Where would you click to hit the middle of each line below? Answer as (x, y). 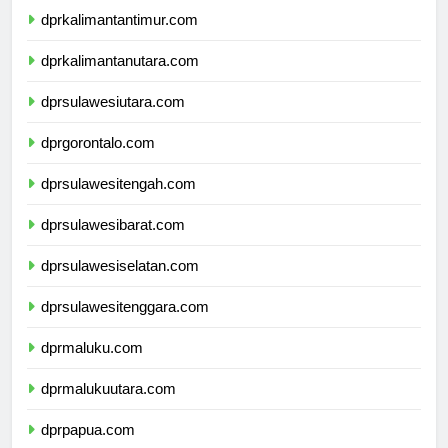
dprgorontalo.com (98, 161)
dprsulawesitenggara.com (125, 325)
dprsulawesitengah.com (118, 202)
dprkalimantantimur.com (119, 38)
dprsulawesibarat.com (113, 243)
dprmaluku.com (92, 366)
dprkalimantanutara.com (120, 79)
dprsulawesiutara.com (113, 120)
